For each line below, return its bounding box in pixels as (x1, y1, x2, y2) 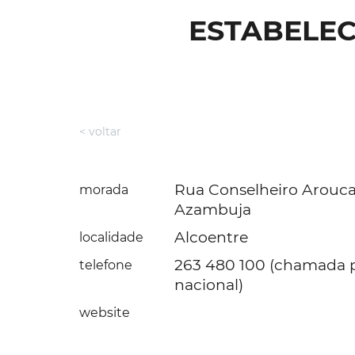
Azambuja (174, 200, 251, 219)
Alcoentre (174, 228, 248, 246)
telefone (79, 258, 132, 273)
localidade (79, 230, 143, 245)
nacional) (174, 276, 243, 294)
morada (79, 182, 128, 197)
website (79, 305, 130, 320)
